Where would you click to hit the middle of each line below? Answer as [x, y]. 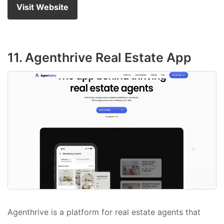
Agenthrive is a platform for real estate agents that [104, 212]
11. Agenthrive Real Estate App [99, 58]
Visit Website [42, 7]
